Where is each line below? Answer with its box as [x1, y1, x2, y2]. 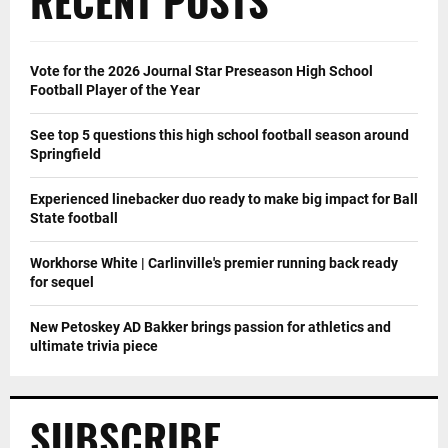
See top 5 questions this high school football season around [30, 127, 409, 144]
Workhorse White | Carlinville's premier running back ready [30, 255, 398, 272]
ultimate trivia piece [30, 338, 158, 355]
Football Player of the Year [30, 82, 200, 99]
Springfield [30, 146, 101, 163]
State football [30, 210, 118, 227]
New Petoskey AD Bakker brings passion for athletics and [30, 319, 391, 336]
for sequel [30, 274, 94, 291]
